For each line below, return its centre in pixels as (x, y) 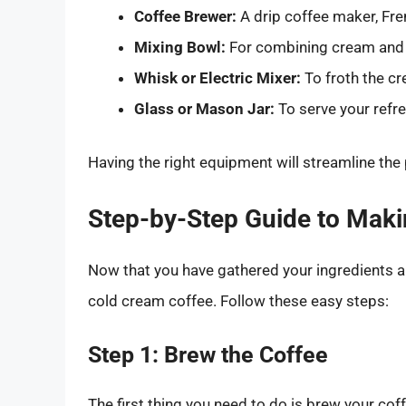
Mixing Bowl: (180, 47)
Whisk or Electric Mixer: (217, 77)
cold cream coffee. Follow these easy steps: (238, 300)
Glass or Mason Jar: (204, 108)
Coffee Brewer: (185, 16)
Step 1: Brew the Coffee (208, 355)
